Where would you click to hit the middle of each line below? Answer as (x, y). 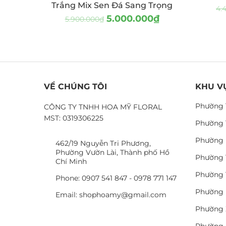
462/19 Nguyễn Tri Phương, (103, 143)
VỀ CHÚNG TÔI (75, 87)
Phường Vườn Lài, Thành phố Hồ (112, 152)
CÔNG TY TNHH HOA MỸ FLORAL (103, 107)
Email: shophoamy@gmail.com (111, 195)
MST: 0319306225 (74, 118)
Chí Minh (71, 161)
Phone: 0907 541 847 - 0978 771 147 (116, 178)
